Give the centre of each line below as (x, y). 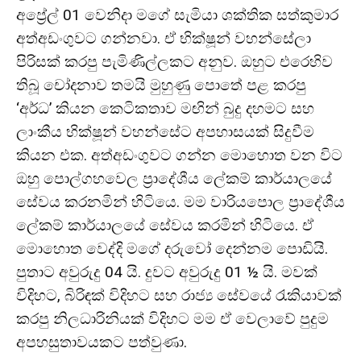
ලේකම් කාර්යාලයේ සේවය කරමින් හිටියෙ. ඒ (165, 225)
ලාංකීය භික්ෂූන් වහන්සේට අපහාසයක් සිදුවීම (165, 132)
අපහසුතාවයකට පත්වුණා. (102, 342)
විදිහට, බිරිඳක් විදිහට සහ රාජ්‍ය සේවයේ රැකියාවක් (179, 295)
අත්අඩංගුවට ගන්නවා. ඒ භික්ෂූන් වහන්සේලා (164, 38)
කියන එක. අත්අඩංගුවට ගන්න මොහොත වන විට (179, 155)
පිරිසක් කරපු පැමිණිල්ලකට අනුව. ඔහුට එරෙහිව (174, 62)
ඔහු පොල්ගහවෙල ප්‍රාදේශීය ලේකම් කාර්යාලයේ (174, 178)
